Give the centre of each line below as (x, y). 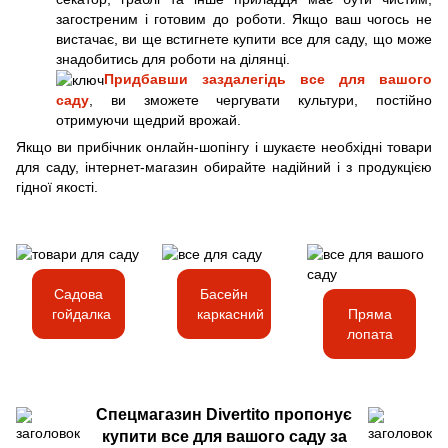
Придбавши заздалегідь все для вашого (268, 79)
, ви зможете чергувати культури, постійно (260, 100)
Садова (78, 294)
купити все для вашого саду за (224, 436)
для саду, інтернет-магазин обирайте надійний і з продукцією (224, 167)
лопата (369, 334)
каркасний (231, 314)
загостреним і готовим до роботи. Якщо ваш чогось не (244, 19)
